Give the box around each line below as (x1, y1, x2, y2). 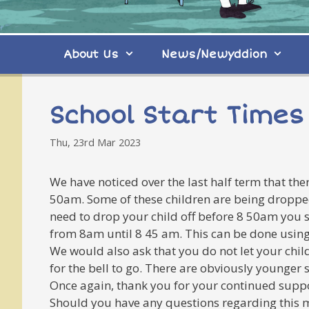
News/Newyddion (161, 47, 268, 61)
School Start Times (50, 100, 304, 130)
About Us (63, 47, 119, 61)
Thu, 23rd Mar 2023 (50, 135, 141, 149)
